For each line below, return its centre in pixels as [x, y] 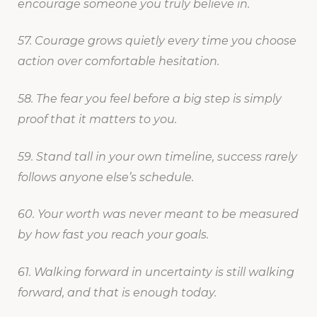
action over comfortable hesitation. [118, 62]
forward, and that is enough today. [117, 292]
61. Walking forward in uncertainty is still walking [156, 272]
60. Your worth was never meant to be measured [158, 214]
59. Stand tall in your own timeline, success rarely [157, 156]
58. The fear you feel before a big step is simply [149, 98]
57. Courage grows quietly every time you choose [157, 41]
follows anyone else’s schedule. [105, 177]
